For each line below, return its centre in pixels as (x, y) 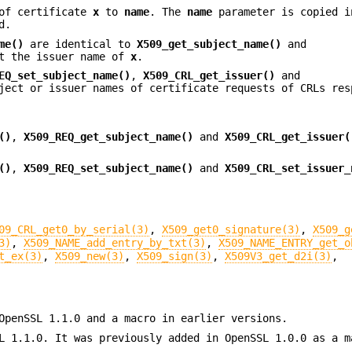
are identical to (81, 44)
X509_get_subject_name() (209, 44)
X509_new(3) (90, 256)
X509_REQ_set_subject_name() (109, 169)
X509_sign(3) (175, 256)
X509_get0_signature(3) (231, 229)
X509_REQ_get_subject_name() (109, 136)
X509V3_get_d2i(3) (279, 256)
